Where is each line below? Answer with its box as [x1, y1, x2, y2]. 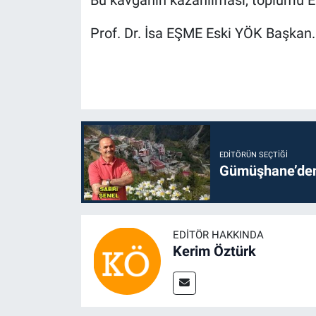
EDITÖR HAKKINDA [172, 229, 264, 242]
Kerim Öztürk [172, 243, 256, 260]
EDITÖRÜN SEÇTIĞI [219, 150, 288, 160]
